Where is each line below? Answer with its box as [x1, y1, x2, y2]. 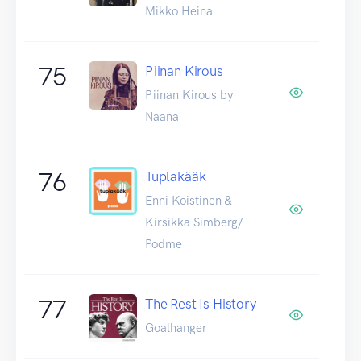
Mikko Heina [145, 3, 213, 19]
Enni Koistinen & [145, 193, 231, 208]
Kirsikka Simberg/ [145, 214, 243, 230]
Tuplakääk [145, 168, 206, 185]
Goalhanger [145, 320, 207, 335]
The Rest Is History [145, 295, 256, 312]
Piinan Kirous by [145, 87, 233, 102]
